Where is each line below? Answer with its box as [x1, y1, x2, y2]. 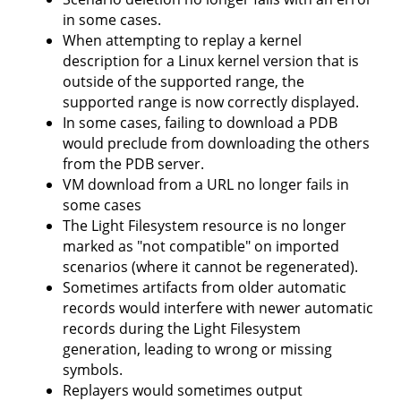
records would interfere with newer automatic [63, 298, 373, 319]
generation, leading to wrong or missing [63, 339, 332, 360]
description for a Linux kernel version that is [63, 51, 359, 72]
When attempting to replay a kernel [63, 30, 302, 51]
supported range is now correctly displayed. [63, 92, 359, 113]
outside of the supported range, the [63, 72, 304, 92]
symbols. [63, 360, 123, 380]
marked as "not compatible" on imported [63, 236, 339, 257]
